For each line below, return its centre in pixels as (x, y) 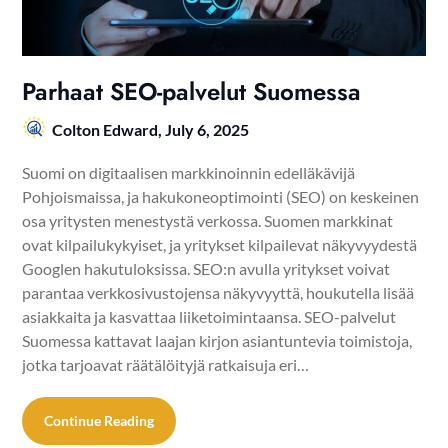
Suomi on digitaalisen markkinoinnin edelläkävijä (189, 172)
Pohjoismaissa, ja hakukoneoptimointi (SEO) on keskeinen (221, 196)
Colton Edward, (109, 129)
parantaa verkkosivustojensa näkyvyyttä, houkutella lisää (218, 292)
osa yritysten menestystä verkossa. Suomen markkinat (208, 220)
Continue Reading (99, 420)
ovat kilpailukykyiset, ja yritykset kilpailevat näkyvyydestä (220, 244)
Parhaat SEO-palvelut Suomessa (192, 91)
